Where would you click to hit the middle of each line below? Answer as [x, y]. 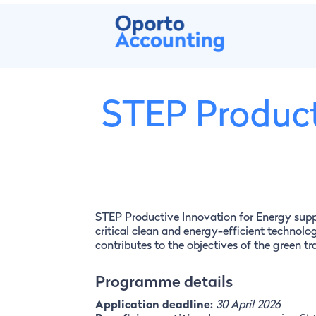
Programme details [164, 284]
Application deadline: [155, 306]
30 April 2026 [248, 306]
